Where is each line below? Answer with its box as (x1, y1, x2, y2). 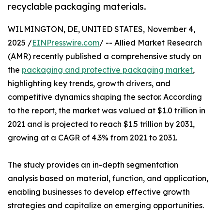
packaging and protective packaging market (22, 65, 193, 75)
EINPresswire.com (32, 38, 99, 48)
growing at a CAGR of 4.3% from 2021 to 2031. (8, 133, 177, 143)
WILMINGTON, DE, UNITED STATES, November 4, (8, 24, 195, 34)
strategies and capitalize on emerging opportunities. (8, 201, 204, 211)
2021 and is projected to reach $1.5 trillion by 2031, (8, 119, 195, 129)
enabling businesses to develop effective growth (8, 187, 190, 197)
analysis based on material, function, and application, (8, 173, 208, 184)
